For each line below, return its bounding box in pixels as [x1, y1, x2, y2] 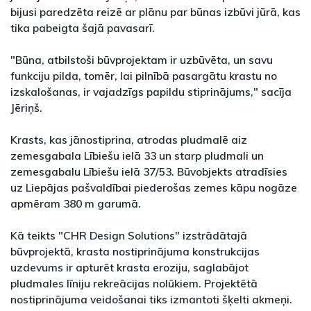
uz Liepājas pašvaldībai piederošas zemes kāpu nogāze [10, 180, 297, 194]
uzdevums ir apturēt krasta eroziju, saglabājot [10, 260, 249, 274]
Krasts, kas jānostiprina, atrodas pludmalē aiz [10, 132, 247, 146]
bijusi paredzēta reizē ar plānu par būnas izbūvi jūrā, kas [10, 4, 301, 19]
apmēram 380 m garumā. [10, 196, 141, 210]
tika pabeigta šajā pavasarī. [10, 20, 155, 35]
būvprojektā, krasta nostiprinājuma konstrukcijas [10, 244, 260, 258]
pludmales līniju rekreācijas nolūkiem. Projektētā [10, 276, 258, 290]
